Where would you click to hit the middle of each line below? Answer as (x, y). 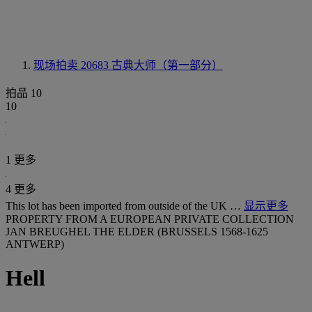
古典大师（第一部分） (167, 65)
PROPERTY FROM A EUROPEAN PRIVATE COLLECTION (150, 219)
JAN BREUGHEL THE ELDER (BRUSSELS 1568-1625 (137, 232)
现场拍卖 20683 (72, 65)
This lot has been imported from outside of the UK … (125, 206)
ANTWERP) (35, 244)
